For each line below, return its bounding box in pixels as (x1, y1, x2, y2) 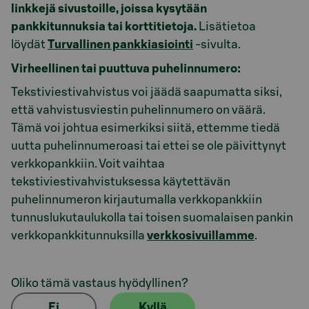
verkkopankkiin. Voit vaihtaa (11, 158, 165, 170)
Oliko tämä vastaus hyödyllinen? (11, 277, 188, 289)
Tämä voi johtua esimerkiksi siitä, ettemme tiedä (11, 122, 280, 134)
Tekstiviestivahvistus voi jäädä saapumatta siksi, (11, 86, 282, 98)
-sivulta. (193, 39, 241, 50)
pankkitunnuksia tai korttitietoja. (11, 21, 199, 32)
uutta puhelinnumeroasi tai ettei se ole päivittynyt (11, 140, 286, 152)
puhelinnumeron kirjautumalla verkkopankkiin (11, 194, 262, 206)
